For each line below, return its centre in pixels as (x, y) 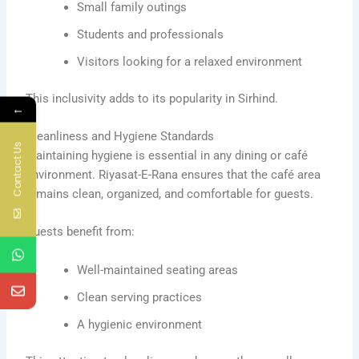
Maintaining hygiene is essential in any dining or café (167, 156)
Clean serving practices (140, 297)
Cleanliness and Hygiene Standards (120, 137)
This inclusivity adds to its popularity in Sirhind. (152, 98)
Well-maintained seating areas (158, 270)
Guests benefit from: (81, 232)
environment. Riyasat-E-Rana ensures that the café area (173, 175)
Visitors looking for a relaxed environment (190, 61)
